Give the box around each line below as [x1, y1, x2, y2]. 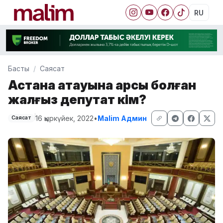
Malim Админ [97, 113, 147, 122]
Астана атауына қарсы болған [8, 77, 196, 93]
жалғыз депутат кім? [8, 91, 146, 107]
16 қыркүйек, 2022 [35, 113, 94, 122]
